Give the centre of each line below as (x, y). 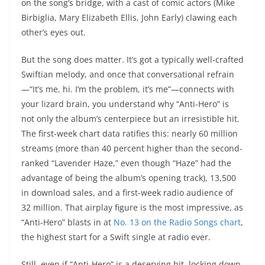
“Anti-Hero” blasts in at (67, 222)
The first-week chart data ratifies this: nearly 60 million (130, 134)
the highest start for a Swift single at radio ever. (116, 237)
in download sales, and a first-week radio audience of (127, 193)
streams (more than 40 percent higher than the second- (132, 148)
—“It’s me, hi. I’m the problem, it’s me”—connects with (128, 89)
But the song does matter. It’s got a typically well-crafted (132, 60)
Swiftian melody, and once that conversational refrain (128, 75)
